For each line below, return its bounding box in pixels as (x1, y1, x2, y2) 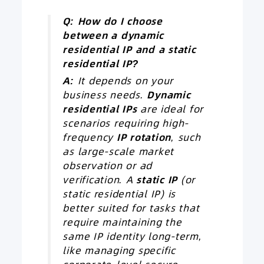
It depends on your (74, 74, 173, 88)
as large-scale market (62, 145, 174, 159)
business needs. (62, 88, 147, 103)
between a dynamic (62, 29, 164, 43)
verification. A (62, 173, 137, 187)
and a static (131, 43, 196, 57)
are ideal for (137, 103, 203, 117)
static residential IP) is (62, 187, 176, 202)
